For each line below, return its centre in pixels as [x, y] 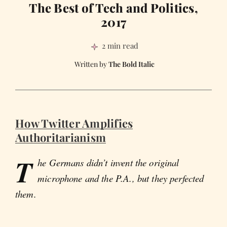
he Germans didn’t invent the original [108, 163]
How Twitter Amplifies [74, 123]
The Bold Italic [131, 64]
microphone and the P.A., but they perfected [121, 178]
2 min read [120, 46]
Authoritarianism [61, 138]
